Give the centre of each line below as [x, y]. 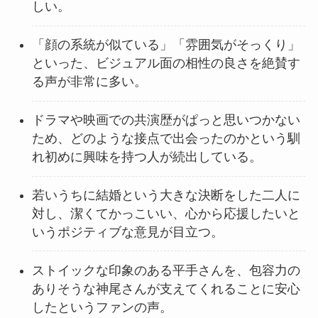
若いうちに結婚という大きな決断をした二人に [166, 196]
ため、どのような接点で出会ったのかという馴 [166, 139]
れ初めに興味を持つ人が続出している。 [147, 157]
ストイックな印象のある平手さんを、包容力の [166, 270]
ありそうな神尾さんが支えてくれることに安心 [166, 289]
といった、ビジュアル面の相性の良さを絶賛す [166, 64]
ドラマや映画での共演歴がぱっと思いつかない [166, 120]
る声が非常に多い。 [89, 82]
